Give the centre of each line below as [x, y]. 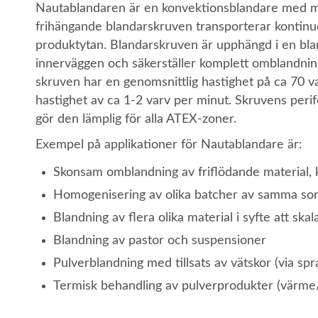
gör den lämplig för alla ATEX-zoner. [136, 119]
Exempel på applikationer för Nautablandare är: [169, 145]
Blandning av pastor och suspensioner [160, 241]
